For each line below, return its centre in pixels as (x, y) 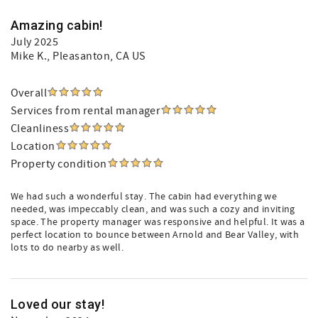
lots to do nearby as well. (67, 248)
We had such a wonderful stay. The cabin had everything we (144, 197)
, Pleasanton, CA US (97, 56)
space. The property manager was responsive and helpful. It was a (158, 222)
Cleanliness (40, 128)
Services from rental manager (86, 111)
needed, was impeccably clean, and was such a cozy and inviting (153, 209)
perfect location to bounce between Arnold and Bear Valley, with (155, 235)
